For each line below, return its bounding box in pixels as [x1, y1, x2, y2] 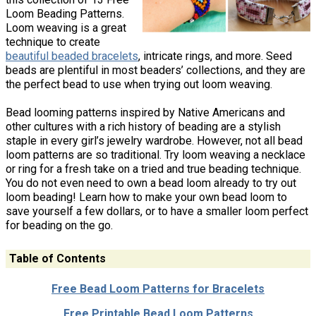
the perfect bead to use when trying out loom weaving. [6, 78, 272, 92]
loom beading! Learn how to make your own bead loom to [6, 190, 287, 205]
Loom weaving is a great [6, 21, 126, 35]
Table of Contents [8, 251, 106, 265]
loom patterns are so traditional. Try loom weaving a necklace [6, 148, 305, 162]
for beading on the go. [6, 219, 113, 233]
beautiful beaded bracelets [6, 49, 138, 63]
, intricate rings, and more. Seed [138, 49, 292, 63]
